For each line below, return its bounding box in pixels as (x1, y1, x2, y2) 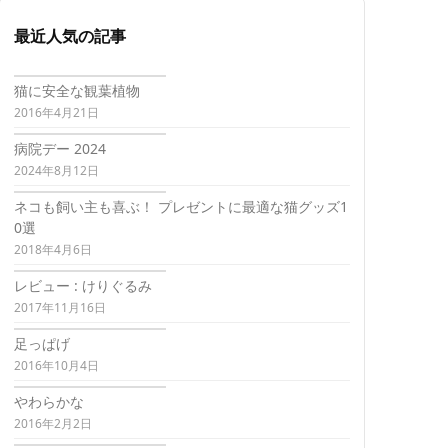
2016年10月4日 (14, 357, 99, 375)
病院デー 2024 (14, 139, 106, 159)
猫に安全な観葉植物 (14, 81, 140, 101)
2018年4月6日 (14, 241, 92, 259)
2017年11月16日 (14, 299, 106, 317)
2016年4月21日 (14, 104, 99, 122)
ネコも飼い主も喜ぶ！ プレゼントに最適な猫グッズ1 (14, 197, 348, 217)
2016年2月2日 (14, 415, 92, 433)
